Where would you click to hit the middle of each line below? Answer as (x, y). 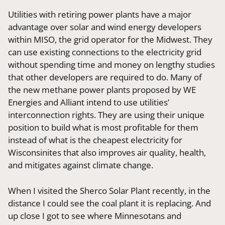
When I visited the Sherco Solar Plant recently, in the (109, 190)
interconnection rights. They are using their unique (106, 115)
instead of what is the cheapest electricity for (95, 140)
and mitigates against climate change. (81, 165)
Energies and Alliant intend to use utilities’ (89, 102)
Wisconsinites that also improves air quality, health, (107, 153)
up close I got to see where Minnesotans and (95, 215)
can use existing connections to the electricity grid (105, 52)
